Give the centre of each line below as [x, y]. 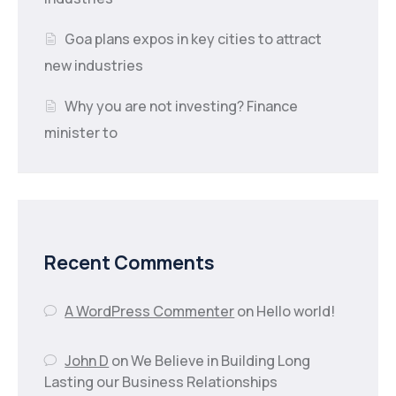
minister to [81, 132]
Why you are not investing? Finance [182, 106]
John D [87, 360]
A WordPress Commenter [150, 311]
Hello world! [296, 311]
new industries [94, 65]
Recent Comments [129, 262]
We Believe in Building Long [221, 360]
